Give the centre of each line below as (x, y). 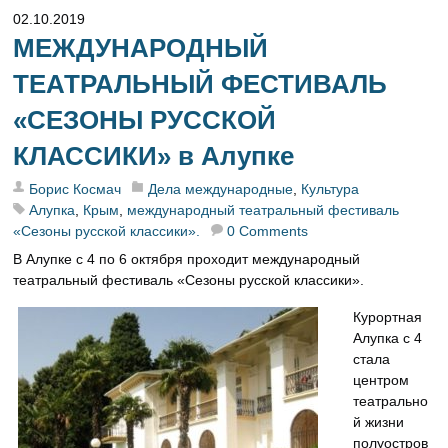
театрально (391, 401)
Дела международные (221, 188)
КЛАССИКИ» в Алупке (154, 155)
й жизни (379, 422)
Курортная (388, 317)
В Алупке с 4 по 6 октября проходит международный (187, 258)
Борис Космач (75, 188)
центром (381, 380)
